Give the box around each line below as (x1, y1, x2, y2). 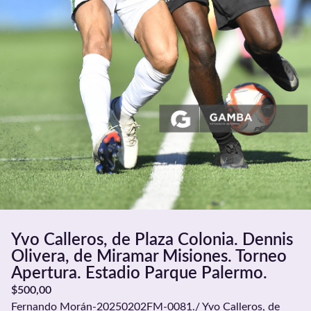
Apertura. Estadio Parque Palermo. (11, 265, 267, 283)
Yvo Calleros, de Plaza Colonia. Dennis (11, 232, 293, 249)
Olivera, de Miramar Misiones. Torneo (11, 249, 287, 266)
